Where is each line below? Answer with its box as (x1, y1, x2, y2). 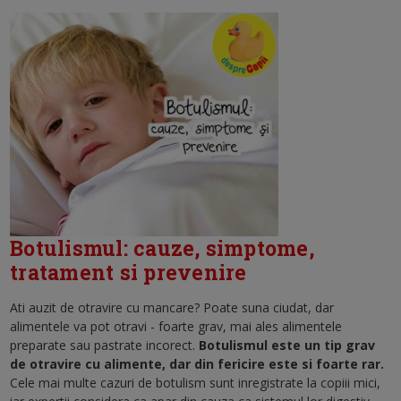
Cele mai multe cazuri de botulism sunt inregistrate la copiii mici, (10, 373, 381, 391)
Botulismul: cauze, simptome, (10, 234, 314, 261)
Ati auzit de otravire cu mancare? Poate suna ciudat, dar (10, 298, 335, 316)
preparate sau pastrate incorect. (10, 336, 200, 354)
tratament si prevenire (10, 258, 247, 286)
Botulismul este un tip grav (199, 336, 376, 354)
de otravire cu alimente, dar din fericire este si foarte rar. (10, 354, 385, 372)
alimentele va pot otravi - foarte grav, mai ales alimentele (10, 317, 343, 335)
